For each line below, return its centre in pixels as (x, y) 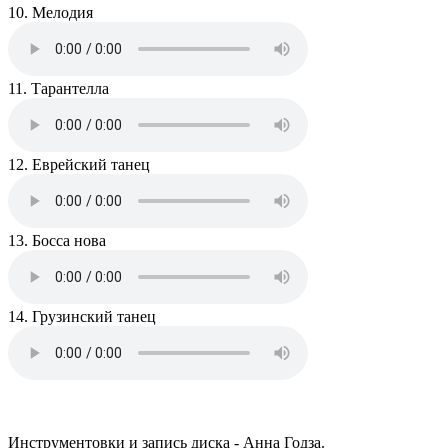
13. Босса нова (57, 241)
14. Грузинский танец (82, 317)
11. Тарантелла (58, 89)
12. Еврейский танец (79, 165)
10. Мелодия (50, 13)
